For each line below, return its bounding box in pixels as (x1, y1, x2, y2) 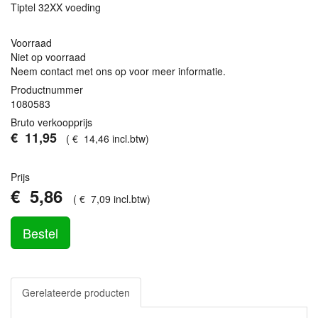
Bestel (23, 224, 58, 242)
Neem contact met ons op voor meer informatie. (11, 64, 226, 78)
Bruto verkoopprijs (11, 115, 92, 129)
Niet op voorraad (11, 50, 86, 64)
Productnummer (11, 82, 83, 97)
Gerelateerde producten (22, 285, 130, 300)
